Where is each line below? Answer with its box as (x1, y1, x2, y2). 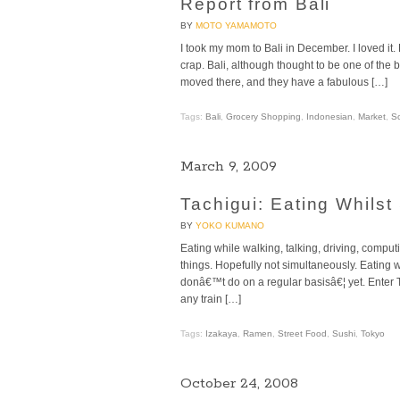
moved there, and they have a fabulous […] (180, 75, 387, 87)
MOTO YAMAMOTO (196, 20, 277, 30)
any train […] (180, 292, 241, 304)
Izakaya (205, 328, 237, 338)
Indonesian (306, 111, 353, 121)
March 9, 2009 (180, 156, 277, 176)
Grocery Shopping (226, 111, 301, 121)
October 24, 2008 (180, 373, 298, 393)
